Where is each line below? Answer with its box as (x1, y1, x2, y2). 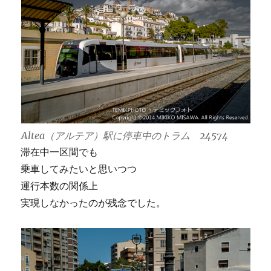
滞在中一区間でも (21, 145, 99, 158)
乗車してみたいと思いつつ (21, 162, 137, 175)
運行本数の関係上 (21, 179, 99, 192)
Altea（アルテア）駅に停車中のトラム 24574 (21, 129, 228, 142)
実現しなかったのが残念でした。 (21, 196, 166, 209)
